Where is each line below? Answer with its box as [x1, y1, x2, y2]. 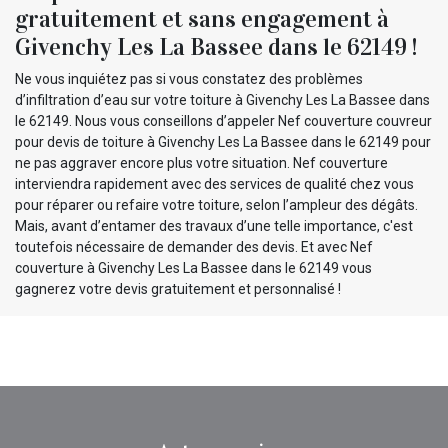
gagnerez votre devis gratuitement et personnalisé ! [15, 280, 341, 297]
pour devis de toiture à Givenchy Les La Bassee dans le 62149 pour [15, 133, 431, 150]
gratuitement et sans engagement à [15, 3, 389, 34]
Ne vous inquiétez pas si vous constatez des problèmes [15, 70, 363, 87]
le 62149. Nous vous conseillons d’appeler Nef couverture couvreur [15, 112, 432, 129]
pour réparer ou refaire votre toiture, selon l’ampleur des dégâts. [15, 196, 418, 213]
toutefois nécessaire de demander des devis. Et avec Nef [15, 238, 373, 255]
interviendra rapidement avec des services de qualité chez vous [15, 175, 414, 192]
